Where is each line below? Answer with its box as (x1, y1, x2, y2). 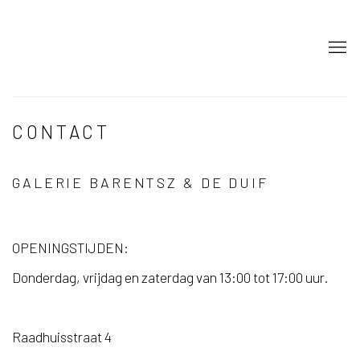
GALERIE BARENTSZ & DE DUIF (12, 174, 268, 191)
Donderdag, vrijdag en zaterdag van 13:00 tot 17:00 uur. (12, 269, 328, 285)
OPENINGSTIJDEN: (12, 239, 129, 256)
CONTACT (12, 121, 110, 143)
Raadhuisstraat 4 (12, 329, 112, 345)
